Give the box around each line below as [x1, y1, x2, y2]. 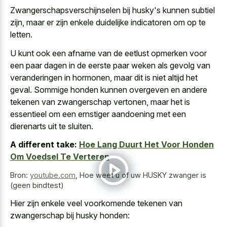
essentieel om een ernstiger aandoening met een [10, 108, 186, 119]
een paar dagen [10, 60, 67, 70]
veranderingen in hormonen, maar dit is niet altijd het [10, 72, 198, 83]
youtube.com [30, 171, 75, 180]
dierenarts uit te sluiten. [10, 121, 93, 131]
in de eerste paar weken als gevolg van [67, 60, 210, 70]
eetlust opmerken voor [125, 48, 207, 58]
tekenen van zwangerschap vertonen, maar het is [10, 96, 190, 107]
